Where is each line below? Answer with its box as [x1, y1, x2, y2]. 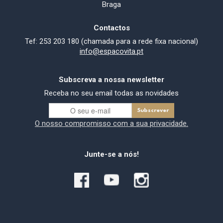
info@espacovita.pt [80, 46, 143, 56]
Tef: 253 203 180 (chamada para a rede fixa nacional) [25, 36, 198, 46]
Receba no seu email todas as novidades [44, 88, 179, 98]
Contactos [93, 23, 130, 32]
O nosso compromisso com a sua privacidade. [35, 118, 188, 128]
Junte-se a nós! [84, 149, 139, 159]
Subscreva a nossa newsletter [59, 75, 164, 84]
